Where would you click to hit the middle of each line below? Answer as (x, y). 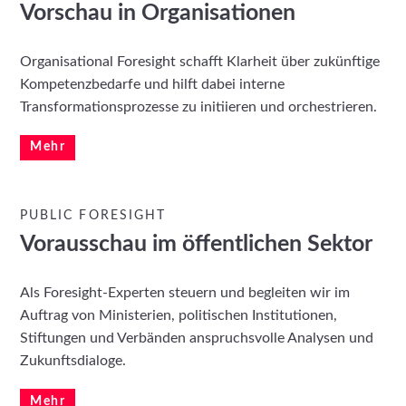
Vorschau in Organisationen (158, 14)
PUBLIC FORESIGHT (93, 216)
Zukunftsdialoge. (73, 361)
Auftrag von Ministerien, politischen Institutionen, (179, 316)
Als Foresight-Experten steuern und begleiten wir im (185, 293)
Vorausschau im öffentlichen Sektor (197, 245)
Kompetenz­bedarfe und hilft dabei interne (153, 85)
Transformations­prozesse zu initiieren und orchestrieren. (199, 107)
